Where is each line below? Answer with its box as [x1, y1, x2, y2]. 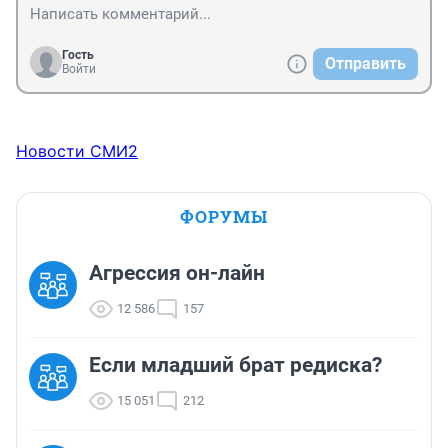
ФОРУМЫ [180, 204, 268, 228]
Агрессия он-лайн [89, 260, 265, 285]
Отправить [325, 53, 406, 73]
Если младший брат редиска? [89, 352, 382, 377]
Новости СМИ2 [16, 140, 138, 161]
